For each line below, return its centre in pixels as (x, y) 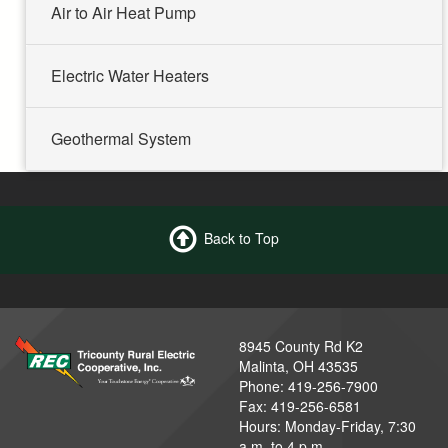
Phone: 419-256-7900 (308, 385)
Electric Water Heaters (130, 75)
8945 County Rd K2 (301, 345)
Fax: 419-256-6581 (300, 405)
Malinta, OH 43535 (298, 365)
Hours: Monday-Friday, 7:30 (327, 425)
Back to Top (241, 237)
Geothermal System (121, 138)
